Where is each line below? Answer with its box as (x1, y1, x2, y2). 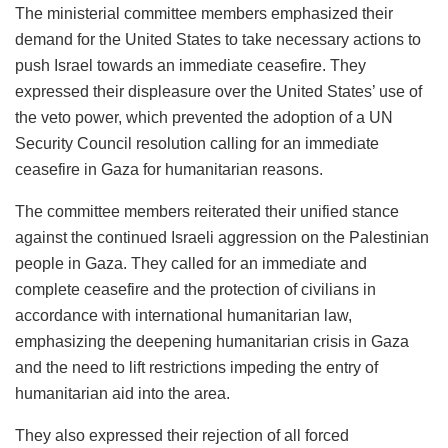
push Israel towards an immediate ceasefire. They (15, 56, 366, 74)
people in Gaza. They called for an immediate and (15, 254, 367, 272)
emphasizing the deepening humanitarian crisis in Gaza (15, 332, 409, 350)
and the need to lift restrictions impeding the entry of (15, 358, 378, 376)
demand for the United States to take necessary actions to (15, 30, 421, 48)
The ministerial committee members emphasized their (15, 4, 393, 22)
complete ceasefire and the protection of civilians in (15, 280, 376, 298)
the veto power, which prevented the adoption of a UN (15, 108, 393, 126)
